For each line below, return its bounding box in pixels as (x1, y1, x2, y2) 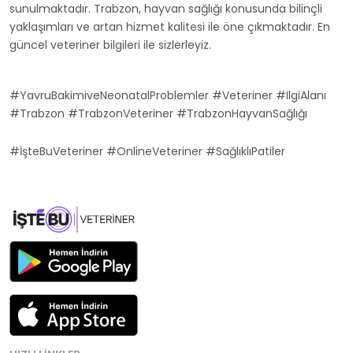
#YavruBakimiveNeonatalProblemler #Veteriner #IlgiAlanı (9, 87, 326, 103)
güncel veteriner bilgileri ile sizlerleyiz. (9, 37, 211, 53)
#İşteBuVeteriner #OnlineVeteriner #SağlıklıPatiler (9, 143, 285, 159)
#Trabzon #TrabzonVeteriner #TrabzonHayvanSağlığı (9, 106, 307, 121)
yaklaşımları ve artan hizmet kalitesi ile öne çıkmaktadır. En (9, 19, 330, 35)
